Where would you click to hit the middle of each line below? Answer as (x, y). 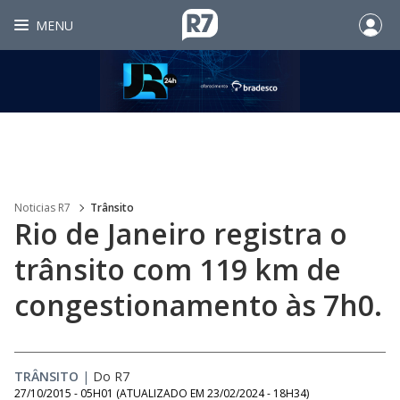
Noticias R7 (42, 208)
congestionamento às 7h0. (198, 305)
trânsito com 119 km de (178, 269)
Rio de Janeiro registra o (181, 233)
